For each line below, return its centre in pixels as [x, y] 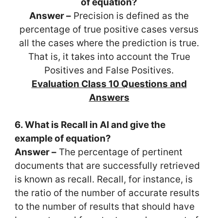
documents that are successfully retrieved [107, 166]
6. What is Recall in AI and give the [90, 125]
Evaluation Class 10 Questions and [109, 84]
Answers [109, 97]
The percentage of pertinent [119, 152]
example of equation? [63, 138]
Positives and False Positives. [109, 70]
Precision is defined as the [130, 16]
